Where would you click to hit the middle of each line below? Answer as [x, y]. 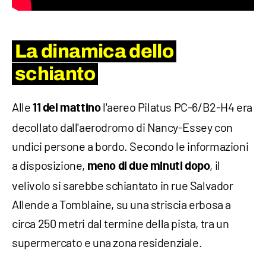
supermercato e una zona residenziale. [107, 242]
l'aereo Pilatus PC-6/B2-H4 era [177, 107]
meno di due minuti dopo [148, 166]
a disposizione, [50, 165]
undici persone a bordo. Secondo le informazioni [130, 146]
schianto [55, 74]
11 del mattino [67, 108]
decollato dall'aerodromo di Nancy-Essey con [122, 127]
